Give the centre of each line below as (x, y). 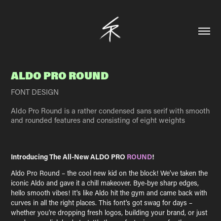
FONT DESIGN (35, 92)
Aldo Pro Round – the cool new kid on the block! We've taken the (110, 173)
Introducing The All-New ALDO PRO (69, 157)
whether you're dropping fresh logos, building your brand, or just (109, 212)
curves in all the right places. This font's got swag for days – (102, 203)
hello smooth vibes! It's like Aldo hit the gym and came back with (109, 193)
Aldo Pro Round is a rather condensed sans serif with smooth (110, 110)
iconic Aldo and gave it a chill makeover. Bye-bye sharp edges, (105, 183)
